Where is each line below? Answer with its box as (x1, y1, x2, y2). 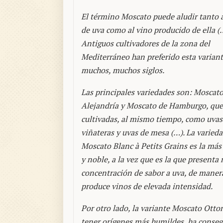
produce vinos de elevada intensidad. (81, 181, 213, 192)
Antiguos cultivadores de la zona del (81, 38, 210, 49)
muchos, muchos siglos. (81, 65, 164, 76)
